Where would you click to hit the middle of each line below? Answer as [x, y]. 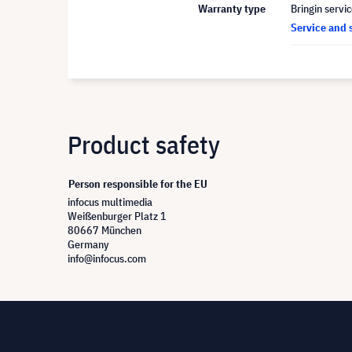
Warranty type [232, 9]
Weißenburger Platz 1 [117, 216]
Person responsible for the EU [138, 184]
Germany [88, 244]
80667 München [104, 230]
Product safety [144, 145]
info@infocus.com [107, 258]
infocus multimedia [110, 202]
